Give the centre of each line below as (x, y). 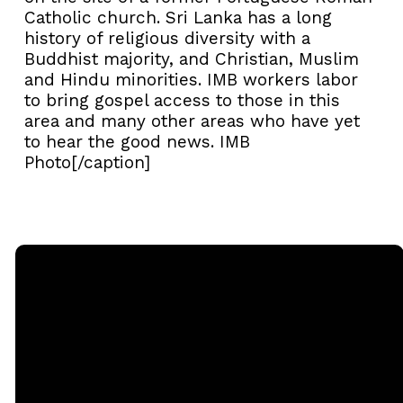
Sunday (227, 387)
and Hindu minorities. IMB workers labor (191, 80)
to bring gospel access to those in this (182, 101)
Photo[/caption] (87, 163)
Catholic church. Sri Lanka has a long (178, 18)
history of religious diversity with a (167, 39)
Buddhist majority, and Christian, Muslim (192, 59)
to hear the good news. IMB (137, 142)
